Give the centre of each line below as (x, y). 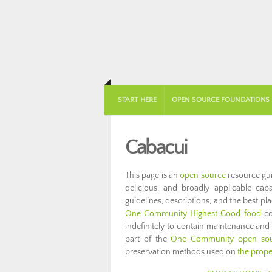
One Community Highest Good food (193, 214)
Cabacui (156, 148)
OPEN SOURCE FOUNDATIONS (221, 100)
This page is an (153, 175)
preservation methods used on (181, 252)
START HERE (137, 100)
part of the (148, 239)
